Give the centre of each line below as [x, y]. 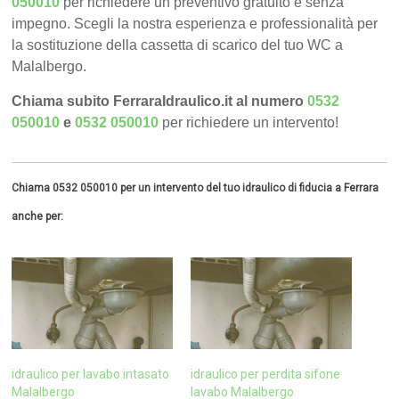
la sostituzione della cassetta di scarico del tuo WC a [178, 45]
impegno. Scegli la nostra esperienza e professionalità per [195, 24]
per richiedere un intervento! [251, 123]
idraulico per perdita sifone [265, 375]
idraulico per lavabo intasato [91, 375]
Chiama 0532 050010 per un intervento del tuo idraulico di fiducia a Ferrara [195, 188]
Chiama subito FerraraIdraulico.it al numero [160, 102]
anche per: [38, 217]
